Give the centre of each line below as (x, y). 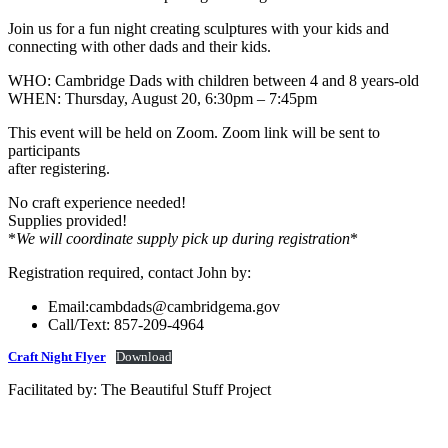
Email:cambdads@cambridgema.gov (164, 306)
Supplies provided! (67, 220)
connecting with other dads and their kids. (139, 46)
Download (143, 356)
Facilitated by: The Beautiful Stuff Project (139, 389)
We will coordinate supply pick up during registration (183, 238)
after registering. (59, 168)
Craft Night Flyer (57, 356)
